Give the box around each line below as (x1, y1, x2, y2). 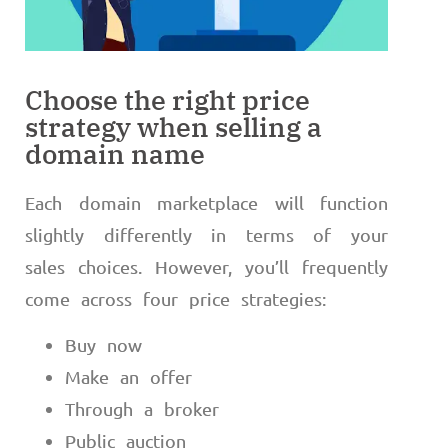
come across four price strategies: (25, 287, 326, 309)
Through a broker (65, 398, 219, 419)
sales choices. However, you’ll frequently (25, 255, 388, 277)
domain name (25, 135, 205, 171)
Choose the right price (25, 81, 310, 117)
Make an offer (65, 366, 192, 387)
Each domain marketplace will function (25, 191, 388, 213)
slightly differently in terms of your (25, 223, 388, 245)
